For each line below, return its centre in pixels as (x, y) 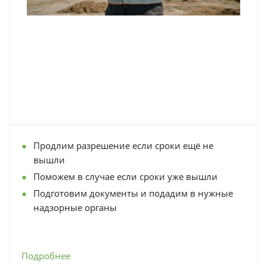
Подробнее (46, 256)
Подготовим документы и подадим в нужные (133, 193)
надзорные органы (75, 207)
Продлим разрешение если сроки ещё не (123, 145)
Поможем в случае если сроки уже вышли (125, 176)
